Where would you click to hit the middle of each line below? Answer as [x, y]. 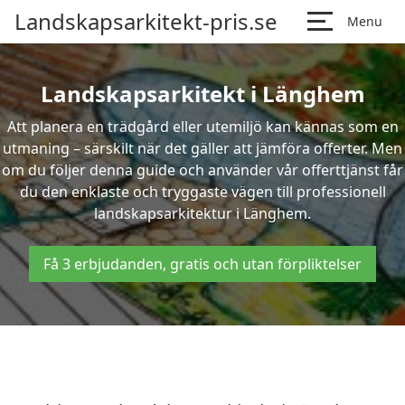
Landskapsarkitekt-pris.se [146, 21]
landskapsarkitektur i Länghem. [202, 213]
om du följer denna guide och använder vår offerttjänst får [202, 170]
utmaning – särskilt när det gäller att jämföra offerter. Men [202, 148]
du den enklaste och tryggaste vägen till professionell [202, 192]
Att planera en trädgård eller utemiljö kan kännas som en [202, 127]
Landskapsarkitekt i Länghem [202, 94]
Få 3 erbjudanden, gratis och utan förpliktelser [202, 264]
